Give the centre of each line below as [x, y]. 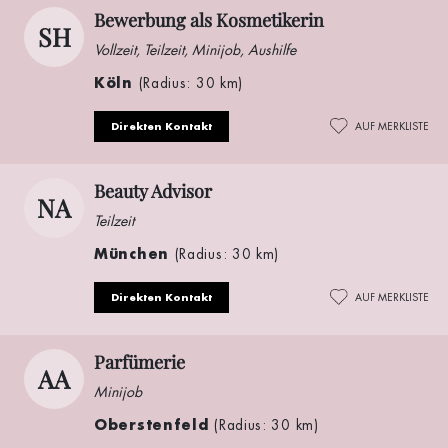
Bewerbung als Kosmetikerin [209, 19]
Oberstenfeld [154, 424]
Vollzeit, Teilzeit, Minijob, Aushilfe [195, 49]
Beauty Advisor [153, 190]
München [134, 253]
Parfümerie [139, 361]
